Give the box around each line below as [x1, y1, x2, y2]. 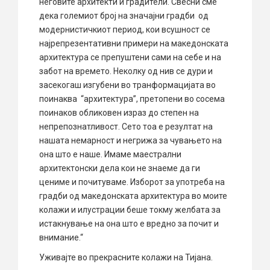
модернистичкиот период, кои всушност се [39, 24, 210, 34]
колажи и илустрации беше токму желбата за [39, 204, 221, 215]
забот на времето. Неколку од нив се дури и [39, 66, 213, 76]
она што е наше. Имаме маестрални [39, 149, 181, 159]
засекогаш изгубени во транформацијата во [39, 80, 216, 90]
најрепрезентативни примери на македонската [39, 38, 228, 48]
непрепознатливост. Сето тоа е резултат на [39, 121, 213, 131]
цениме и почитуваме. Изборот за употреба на [39, 177, 225, 187]
